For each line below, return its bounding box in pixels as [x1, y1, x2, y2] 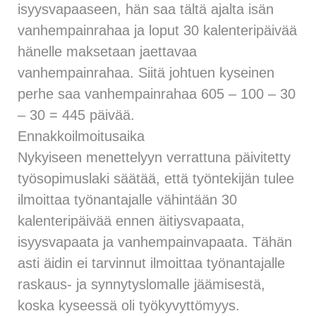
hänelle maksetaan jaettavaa [18, 43, 197, 59]
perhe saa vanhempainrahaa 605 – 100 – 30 [18, 85, 296, 102]
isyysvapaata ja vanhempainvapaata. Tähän [18, 233, 292, 250]
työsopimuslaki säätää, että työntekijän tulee [18, 170, 294, 186]
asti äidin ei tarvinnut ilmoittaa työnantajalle [18, 255, 285, 271]
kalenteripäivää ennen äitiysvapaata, [18, 212, 245, 229]
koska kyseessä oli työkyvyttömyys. [18, 297, 240, 313]
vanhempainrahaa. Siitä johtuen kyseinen [18, 64, 274, 80]
